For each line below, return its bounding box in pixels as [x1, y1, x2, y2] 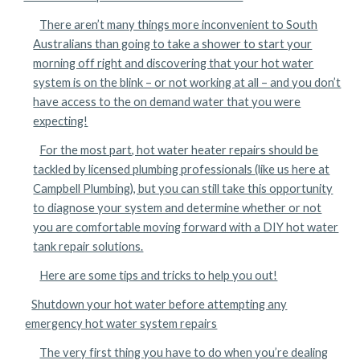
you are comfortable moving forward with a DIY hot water [33, 220, 339, 234]
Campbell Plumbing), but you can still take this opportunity [33, 182, 333, 195]
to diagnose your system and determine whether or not [33, 201, 322, 215]
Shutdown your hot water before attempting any [31, 297, 288, 311]
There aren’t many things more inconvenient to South [39, 18, 318, 31]
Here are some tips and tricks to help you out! [39, 268, 278, 282]
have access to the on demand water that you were [33, 95, 301, 108]
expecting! [33, 114, 88, 128]
